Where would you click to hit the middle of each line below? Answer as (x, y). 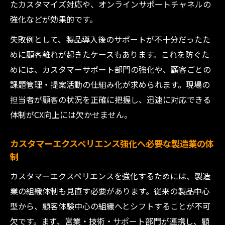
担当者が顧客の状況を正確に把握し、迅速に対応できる (110, 99)
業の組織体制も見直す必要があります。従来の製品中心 (110, 191)
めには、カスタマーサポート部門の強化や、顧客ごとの (110, 69)
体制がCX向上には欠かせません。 (71, 115)
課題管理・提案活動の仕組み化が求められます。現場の (110, 84)
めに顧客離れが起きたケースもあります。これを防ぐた (110, 54)
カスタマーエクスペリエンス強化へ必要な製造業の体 (112, 143)
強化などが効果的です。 (54, 19)
